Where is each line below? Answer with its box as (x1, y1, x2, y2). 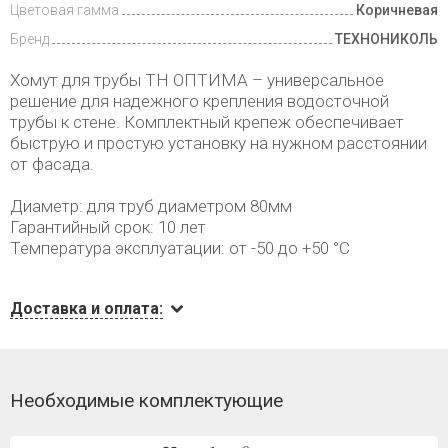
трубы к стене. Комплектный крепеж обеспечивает (10, 111, 404, 132)
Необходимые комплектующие (10, 388, 283, 412)
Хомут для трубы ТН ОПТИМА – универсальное (10, 69, 384, 90)
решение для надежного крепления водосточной (10, 90, 389, 111)
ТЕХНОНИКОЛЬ (335, 30, 438, 47)
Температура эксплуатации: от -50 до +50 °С (10, 237, 350, 258)
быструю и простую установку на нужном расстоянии (10, 132, 427, 153)
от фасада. (10, 153, 94, 174)
